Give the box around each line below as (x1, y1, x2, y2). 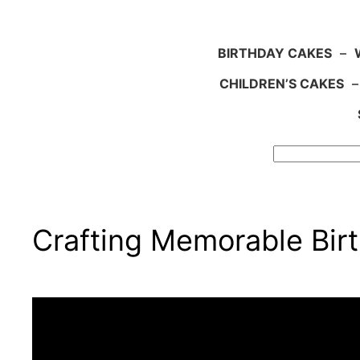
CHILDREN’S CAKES (219, 76, 344, 92)
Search (6, 147, 53, 165)
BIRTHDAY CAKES (218, 45, 332, 62)
